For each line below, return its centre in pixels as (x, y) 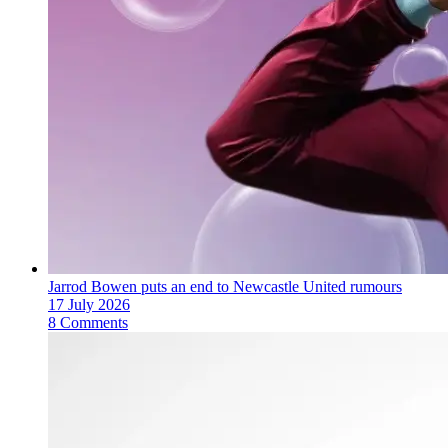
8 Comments (88, 323)
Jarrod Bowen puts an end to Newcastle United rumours (225, 287)
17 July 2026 (89, 305)
